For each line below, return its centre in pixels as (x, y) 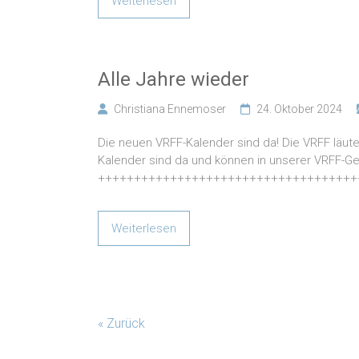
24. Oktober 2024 (299, 109)
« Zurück (121, 324)
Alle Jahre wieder (173, 80)
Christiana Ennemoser (170, 109)
